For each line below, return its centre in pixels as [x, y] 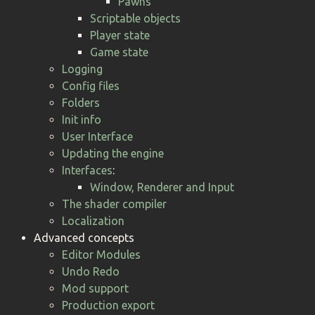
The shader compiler [114, 204]
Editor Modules [101, 254]
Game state [119, 52]
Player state [120, 35]
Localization [93, 220]
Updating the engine [113, 153]
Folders [81, 102]
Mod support [95, 288]
